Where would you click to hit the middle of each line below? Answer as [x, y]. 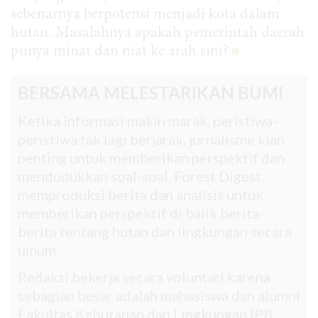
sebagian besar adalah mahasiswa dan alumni [159, 295]
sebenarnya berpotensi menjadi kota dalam [145, 15]
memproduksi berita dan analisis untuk [141, 194]
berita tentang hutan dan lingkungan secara [155, 231]
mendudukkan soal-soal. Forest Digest [139, 176]
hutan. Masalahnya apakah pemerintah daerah [158, 33]
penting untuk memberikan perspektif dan [151, 157]
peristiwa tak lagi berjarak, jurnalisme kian [151, 139]
